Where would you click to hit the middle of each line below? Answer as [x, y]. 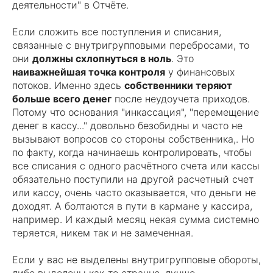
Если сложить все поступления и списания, [117, 32]
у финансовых [200, 72]
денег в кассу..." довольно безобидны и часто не [127, 126]
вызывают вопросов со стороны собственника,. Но [133, 139]
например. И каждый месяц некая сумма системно [136, 219]
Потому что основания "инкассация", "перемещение [136, 112]
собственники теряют [178, 85]
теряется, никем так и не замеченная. [103, 233]
